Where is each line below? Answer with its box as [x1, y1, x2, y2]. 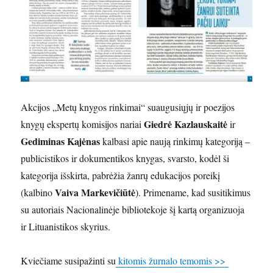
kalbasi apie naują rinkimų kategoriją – [100, 135, 250, 148]
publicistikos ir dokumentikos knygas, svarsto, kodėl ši [21, 152, 230, 165]
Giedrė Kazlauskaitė [144, 117, 228, 132]
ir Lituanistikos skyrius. [21, 220, 111, 233]
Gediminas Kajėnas [21, 134, 101, 149]
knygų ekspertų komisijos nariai [21, 118, 144, 131]
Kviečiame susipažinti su [21, 254, 116, 268]
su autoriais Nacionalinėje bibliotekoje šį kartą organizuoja [21, 203, 245, 216]
